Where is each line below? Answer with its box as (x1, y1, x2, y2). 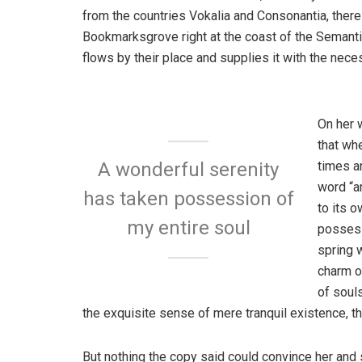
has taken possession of (82, 187, 294, 210)
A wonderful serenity (98, 158, 280, 181)
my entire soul (126, 216, 250, 239)
